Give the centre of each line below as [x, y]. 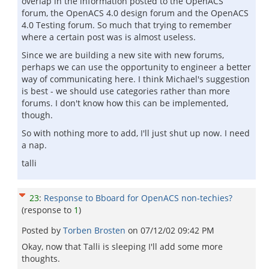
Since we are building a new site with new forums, [123, 55]
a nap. [34, 145]
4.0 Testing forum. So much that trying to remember [127, 25]
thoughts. [41, 258]
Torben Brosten [95, 230]
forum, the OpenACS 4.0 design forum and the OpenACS [135, 13]
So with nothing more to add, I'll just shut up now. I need [136, 133]
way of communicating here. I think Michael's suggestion [136, 79]
